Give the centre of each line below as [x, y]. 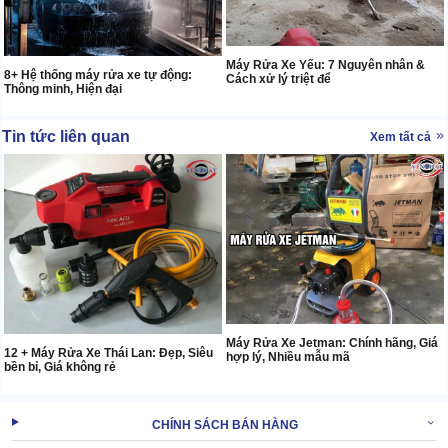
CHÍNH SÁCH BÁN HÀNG [225, 425]
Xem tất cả [402, 136]
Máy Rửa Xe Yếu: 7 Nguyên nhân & [325, 64]
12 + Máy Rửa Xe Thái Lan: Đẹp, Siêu [108, 353]
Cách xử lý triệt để [278, 78]
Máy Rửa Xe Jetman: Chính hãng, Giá [332, 342]
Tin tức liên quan [66, 136]
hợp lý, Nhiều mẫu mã [288, 356]
